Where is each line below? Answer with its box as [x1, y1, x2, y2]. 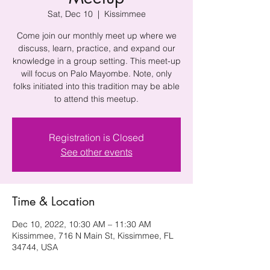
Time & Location [12, 193, 95, 209]
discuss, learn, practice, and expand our [17, 43, 175, 54]
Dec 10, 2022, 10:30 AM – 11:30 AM [12, 219, 151, 230]
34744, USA [12, 242, 58, 253]
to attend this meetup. [54, 93, 139, 104]
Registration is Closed [49, 131, 144, 143]
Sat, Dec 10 [47, 8, 93, 19]
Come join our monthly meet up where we [16, 30, 177, 41]
